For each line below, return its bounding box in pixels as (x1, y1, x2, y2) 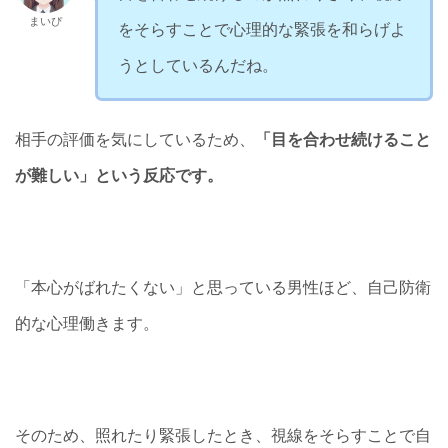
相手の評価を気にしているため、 (15, 128, 255, 149)
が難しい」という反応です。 (15, 164, 223, 185)
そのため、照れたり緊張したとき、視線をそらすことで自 (15, 424, 431, 445)
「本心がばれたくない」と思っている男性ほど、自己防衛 (15, 276, 431, 297)
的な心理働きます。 (15, 312, 159, 333)
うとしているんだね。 (118, 54, 278, 75)
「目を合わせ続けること (255, 128, 431, 149)
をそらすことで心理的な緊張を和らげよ (118, 18, 406, 39)
